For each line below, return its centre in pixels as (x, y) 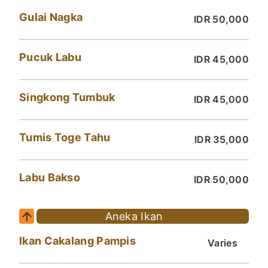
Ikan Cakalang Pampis (77, 241)
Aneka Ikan (134, 217)
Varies (223, 243)
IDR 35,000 (222, 140)
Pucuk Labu (50, 57)
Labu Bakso (50, 178)
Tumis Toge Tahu (65, 138)
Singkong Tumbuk (67, 98)
